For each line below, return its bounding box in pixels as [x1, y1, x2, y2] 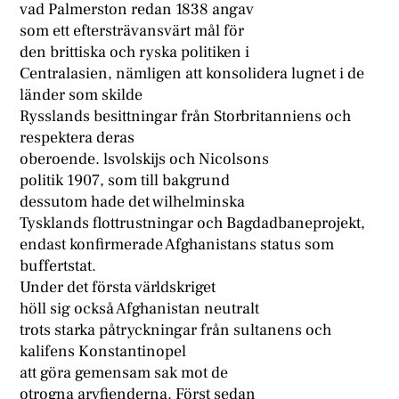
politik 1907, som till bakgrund [20, 170, 231, 191]
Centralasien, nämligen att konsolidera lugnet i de [20, 63, 365, 85]
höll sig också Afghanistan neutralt [20, 298, 260, 320]
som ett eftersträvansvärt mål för [20, 20, 245, 42]
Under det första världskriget [20, 277, 216, 298]
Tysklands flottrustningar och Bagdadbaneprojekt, [20, 213, 366, 234]
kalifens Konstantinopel [20, 341, 187, 362]
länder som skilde [20, 85, 143, 106]
